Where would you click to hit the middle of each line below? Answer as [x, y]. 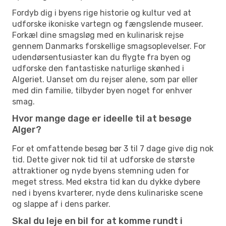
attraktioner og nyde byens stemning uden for [101, 171]
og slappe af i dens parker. [61, 204]
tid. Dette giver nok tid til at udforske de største [103, 159]
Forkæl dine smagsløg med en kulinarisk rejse [98, 35]
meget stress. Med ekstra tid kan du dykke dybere [106, 182]
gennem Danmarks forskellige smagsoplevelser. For [109, 46]
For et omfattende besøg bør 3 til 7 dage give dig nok [113, 148]
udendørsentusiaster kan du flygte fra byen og [101, 57]
